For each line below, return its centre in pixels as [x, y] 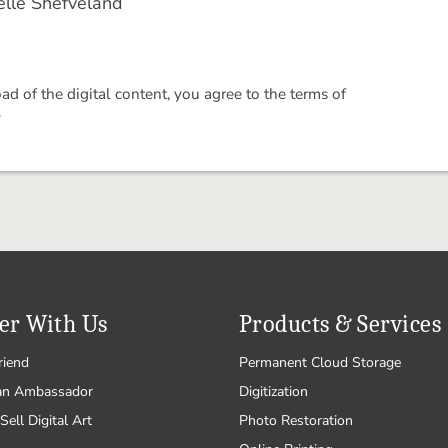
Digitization [273, 391]
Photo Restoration [296, 420]
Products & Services [340, 324]
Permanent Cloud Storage [320, 362]
